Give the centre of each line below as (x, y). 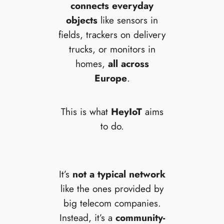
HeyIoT (126, 112)
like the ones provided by (112, 189)
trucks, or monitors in (112, 49)
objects (82, 20)
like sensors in (128, 20)
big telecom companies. (112, 203)
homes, (91, 63)
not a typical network (119, 174)
